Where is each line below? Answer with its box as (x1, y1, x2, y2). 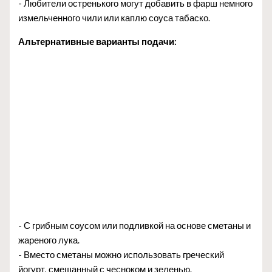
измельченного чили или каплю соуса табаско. (18, 12, 211, 23)
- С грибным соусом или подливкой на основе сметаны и (18, 220, 251, 231)
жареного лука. (18, 234, 80, 245)
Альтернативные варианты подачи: (18, 36, 177, 47)
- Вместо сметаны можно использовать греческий (18, 249, 225, 260)
